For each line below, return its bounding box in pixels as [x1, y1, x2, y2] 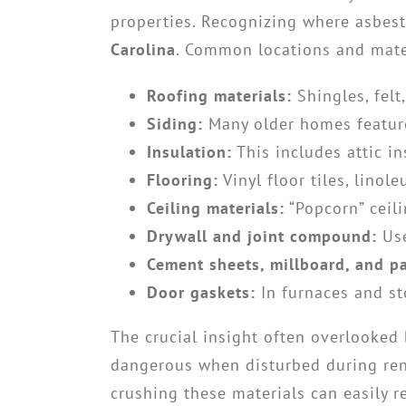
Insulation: [147, 141, 232, 162]
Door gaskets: [147, 282, 256, 303]
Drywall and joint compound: [147, 226, 377, 246]
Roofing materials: [147, 85, 292, 106]
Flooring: [147, 169, 218, 190]
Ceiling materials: [147, 198, 285, 218]
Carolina [111, 39, 176, 60]
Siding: [147, 113, 203, 134]
